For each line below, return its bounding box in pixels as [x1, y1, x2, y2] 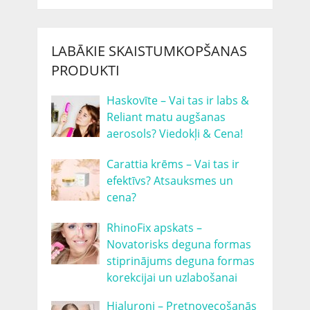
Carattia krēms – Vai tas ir [106, 156, 239, 172]
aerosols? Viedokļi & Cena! [106, 125, 243, 141]
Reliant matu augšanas [106, 109, 226, 125]
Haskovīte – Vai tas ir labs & [106, 92, 249, 108]
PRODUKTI [51, 60, 120, 80]
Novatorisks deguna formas [106, 236, 251, 252]
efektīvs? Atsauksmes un [106, 172, 233, 188]
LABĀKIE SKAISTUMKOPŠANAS [51, 41, 247, 60]
